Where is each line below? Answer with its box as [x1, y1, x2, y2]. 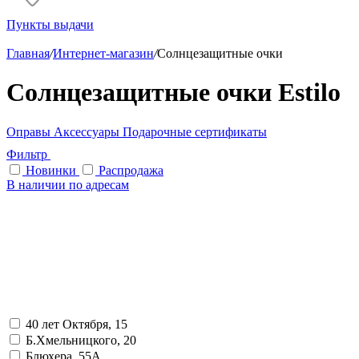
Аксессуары [54, 124, 123, 139]
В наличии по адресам [6, 177, 129, 192]
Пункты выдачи [6, 18, 94, 31]
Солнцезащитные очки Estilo [6, 78, 341, 107]
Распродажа [99, 163, 163, 177]
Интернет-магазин [53, 46, 154, 60]
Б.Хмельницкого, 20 [26, 333, 136, 347]
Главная [6, 46, 50, 60]
